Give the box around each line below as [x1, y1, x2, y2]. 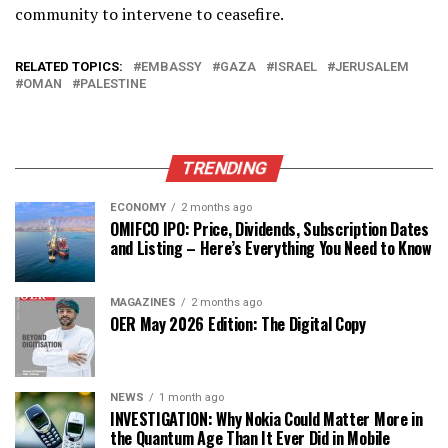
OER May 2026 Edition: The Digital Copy [110, 312, 366, 337]
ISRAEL [274, 59, 317, 75]
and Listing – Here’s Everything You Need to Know [110, 236, 432, 261]
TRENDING [178, 158, 270, 179]
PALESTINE [80, 76, 146, 92]
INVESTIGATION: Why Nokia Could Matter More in [110, 407, 423, 432]
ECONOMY [110, 201, 166, 215]
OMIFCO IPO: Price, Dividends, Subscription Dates [110, 217, 429, 242]
